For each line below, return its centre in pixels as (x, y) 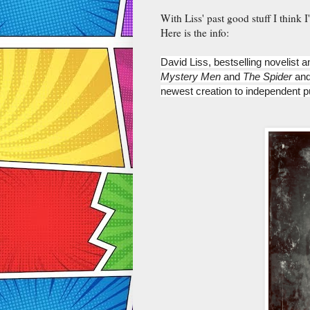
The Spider (269, 76)
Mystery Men (192, 76)
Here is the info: (195, 32)
